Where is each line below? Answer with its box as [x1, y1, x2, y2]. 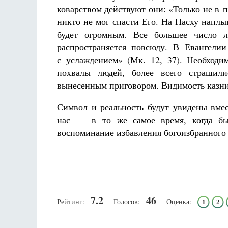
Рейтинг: [57, 196, 84, 206]
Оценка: [166, 196, 191, 206]
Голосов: [113, 196, 140, 206]
